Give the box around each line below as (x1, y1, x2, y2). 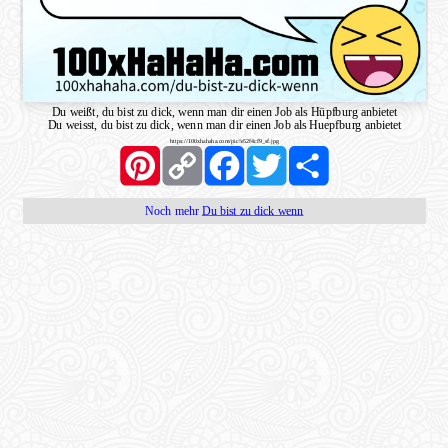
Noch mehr (144, 203, 202, 217)
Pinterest (159, 143, 200, 157)
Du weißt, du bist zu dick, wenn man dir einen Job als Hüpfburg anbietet (51, 104, 397, 118)
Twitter (286, 143, 320, 157)
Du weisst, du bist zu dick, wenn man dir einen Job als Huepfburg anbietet (47, 118, 401, 132)
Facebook (243, 143, 291, 157)
